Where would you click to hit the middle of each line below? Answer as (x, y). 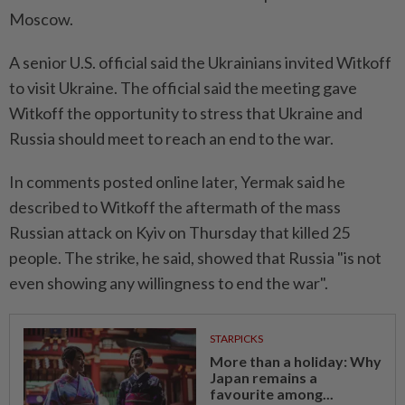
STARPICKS (236, 339)
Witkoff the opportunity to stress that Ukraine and (186, 113)
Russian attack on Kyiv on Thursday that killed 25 (179, 233)
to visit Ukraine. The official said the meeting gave (183, 88)
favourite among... (271, 394)
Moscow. (41, 19)
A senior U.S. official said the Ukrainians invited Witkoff (200, 63)
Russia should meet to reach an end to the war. (171, 139)
